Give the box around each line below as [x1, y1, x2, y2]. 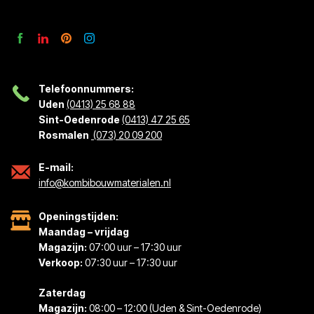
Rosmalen [39, 129, 89, 142]
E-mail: [39, 161, 74, 174]
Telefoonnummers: [39, 83, 134, 95]
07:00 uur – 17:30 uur [89, 241, 182, 254]
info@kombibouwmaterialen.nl [39, 177, 171, 189]
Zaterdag [39, 287, 86, 299]
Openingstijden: [39, 210, 118, 223]
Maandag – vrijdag [39, 226, 129, 238]
